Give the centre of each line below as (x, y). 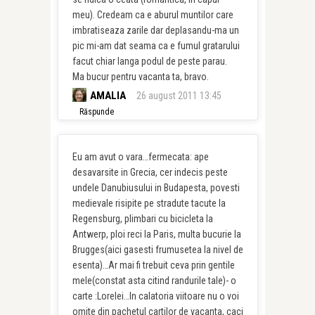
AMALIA (108, 96)
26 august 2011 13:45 (179, 96)
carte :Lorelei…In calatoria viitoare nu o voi (155, 296)
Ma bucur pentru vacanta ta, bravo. (140, 77)
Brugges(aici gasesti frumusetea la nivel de (157, 250)
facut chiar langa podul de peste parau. (149, 61)
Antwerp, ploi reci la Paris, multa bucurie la (156, 234)
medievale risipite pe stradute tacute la (149, 203)
